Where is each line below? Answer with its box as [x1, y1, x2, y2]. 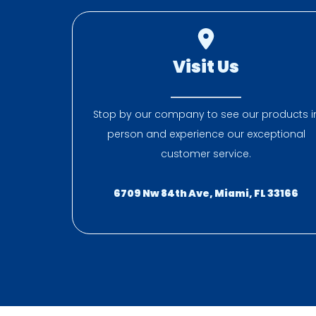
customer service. [161, 147, 251, 161]
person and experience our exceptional [107, 127, 305, 141]
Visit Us [173, 55, 239, 78]
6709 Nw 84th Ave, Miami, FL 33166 [114, 186, 298, 200]
